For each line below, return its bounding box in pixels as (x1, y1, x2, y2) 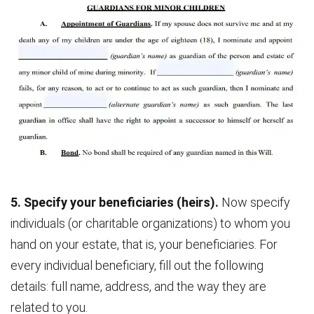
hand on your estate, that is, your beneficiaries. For (11, 237, 278, 252)
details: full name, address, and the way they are (11, 279, 266, 294)
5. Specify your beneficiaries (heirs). (11, 195, 221, 210)
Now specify (221, 195, 290, 210)
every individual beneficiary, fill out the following (11, 258, 264, 273)
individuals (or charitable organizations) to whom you (11, 216, 290, 231)
